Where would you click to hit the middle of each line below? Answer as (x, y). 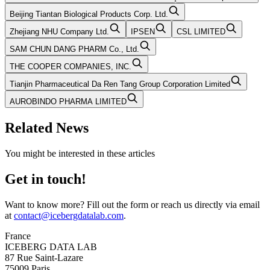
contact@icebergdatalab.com (69, 215)
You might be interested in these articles (80, 154)
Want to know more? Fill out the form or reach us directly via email (132, 205)
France (18, 236)
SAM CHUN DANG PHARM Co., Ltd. (74, 49)
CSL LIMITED (201, 32)
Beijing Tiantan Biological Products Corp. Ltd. (89, 14)
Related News (47, 128)
